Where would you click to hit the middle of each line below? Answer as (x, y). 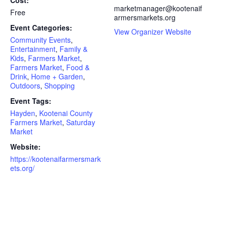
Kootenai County (66, 113)
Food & (78, 67)
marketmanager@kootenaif (158, 8)
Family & (74, 49)
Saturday (81, 122)
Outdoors (25, 86)
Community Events (40, 40)
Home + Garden (57, 77)
